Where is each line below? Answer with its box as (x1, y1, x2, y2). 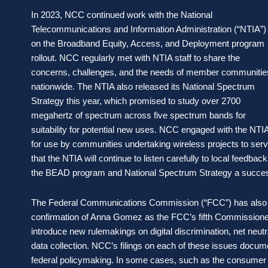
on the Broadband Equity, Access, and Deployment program (31, 38, 264, 48)
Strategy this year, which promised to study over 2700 (31, 95, 240, 106)
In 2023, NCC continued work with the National (31, 9, 212, 20)
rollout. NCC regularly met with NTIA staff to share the (31, 52, 240, 63)
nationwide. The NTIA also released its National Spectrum (31, 81, 255, 92)
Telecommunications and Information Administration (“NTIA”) (31, 23, 266, 34)
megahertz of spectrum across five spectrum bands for (31, 109, 246, 120)
